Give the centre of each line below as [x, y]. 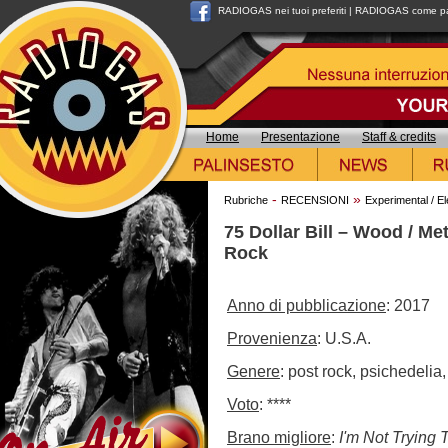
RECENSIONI [315, 200]
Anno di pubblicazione [306, 305]
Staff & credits [399, 137]
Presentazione [300, 137]
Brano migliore [279, 437]
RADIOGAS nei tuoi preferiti [282, 10]
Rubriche [246, 200]
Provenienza [272, 338]
